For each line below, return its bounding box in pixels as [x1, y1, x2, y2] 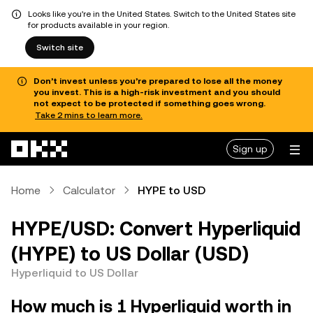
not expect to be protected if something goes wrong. [34, 99, 265, 108]
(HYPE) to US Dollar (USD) [11, 242, 249, 265]
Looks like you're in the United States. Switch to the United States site [28, 9, 296, 19]
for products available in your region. [28, 20, 169, 30]
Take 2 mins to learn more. [35, 110, 143, 120]
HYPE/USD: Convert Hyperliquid [11, 217, 300, 240]
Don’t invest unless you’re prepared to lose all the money [34, 76, 282, 86]
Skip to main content [5, 131, 103, 143]
